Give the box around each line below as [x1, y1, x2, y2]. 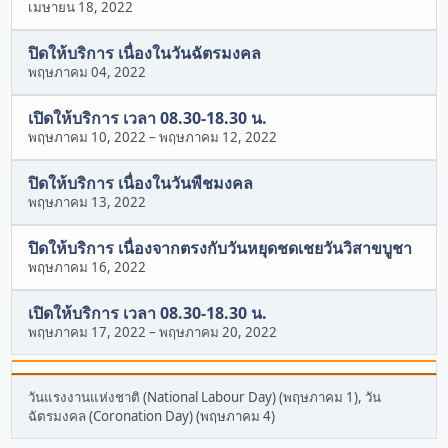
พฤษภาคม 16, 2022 [28, 258, 147, 277]
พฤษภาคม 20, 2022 [159, 323, 278, 342]
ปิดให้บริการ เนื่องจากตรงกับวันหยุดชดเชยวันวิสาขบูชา [28, 237, 413, 260]
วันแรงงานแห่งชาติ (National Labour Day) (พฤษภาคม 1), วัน [28, 388, 382, 407]
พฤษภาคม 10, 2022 [28, 128, 147, 147]
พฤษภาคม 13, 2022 [28, 193, 147, 212]
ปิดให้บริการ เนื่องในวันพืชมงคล [28, 172, 254, 195]
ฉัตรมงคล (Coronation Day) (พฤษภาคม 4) [28, 407, 276, 426]
